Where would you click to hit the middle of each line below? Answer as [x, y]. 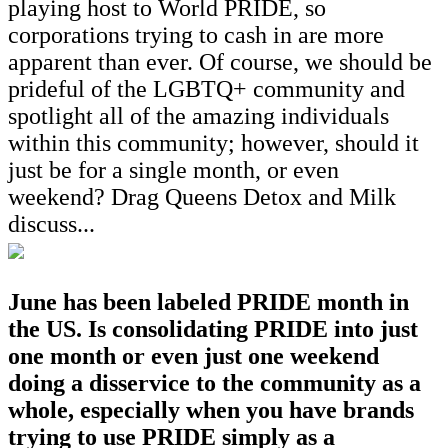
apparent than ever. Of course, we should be [220, 61]
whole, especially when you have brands [211, 409]
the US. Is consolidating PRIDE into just [213, 328]
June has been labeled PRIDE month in [208, 301]
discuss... [51, 223]
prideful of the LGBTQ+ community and [206, 88]
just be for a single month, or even [173, 169]
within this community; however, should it [213, 142]
